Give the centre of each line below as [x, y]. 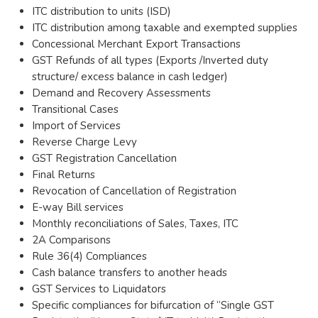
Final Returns [64, 175]
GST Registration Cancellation [104, 158]
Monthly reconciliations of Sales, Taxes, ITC [135, 224]
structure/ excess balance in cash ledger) [130, 77]
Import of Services [76, 126]
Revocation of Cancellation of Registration [134, 191]
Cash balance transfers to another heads [130, 273]
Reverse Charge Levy [84, 142]
